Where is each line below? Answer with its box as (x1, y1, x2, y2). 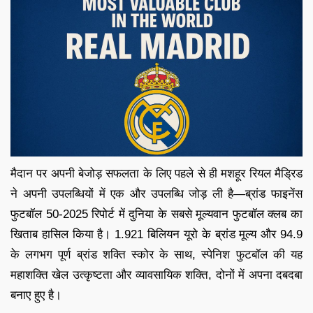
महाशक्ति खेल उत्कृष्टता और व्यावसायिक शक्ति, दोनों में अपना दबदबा (10, 268, 303, 282)
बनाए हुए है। (10, 288, 61, 302)
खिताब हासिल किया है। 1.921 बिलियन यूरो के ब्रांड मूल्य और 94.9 (10, 227, 303, 241)
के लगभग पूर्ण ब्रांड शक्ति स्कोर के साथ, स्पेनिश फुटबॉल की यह (10, 247, 303, 261)
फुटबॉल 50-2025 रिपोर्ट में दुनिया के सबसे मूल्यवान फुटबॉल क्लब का (10, 207, 303, 221)
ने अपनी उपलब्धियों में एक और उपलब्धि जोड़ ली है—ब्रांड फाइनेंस (10, 187, 303, 201)
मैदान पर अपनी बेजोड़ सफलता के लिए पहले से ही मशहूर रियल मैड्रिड (10, 166, 303, 180)
